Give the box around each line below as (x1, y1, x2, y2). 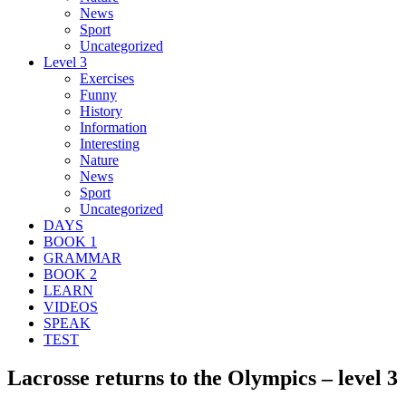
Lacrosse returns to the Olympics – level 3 (7, 365, 398, 390)
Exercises (80, 70, 134, 86)
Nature (80, 151, 119, 168)
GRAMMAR (43, 249, 121, 266)
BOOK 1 (43, 233, 97, 249)
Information (80, 119, 147, 135)
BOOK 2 (43, 266, 97, 282)
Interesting (80, 135, 140, 151)
